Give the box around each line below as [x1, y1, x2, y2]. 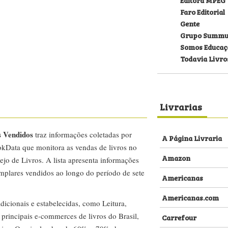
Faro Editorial [180, 6, 225, 17]
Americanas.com [162, 192, 219, 203]
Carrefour [162, 212, 196, 222]
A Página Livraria [162, 132, 222, 143]
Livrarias [160, 99, 202, 113]
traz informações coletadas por [33, 129, 132, 139]
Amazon [162, 152, 190, 163]
